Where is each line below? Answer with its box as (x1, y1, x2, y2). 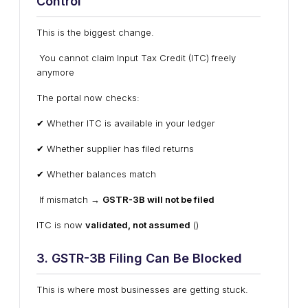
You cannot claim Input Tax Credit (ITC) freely (36, 52, 236, 63)
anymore (36, 67, 74, 78)
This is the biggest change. (36, 27, 154, 38)
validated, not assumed (85, 219, 190, 230)
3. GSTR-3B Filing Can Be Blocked (36, 251, 242, 265)
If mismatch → (36, 194, 102, 205)
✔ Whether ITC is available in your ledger (36, 118, 215, 129)
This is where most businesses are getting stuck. (36, 284, 248, 295)
